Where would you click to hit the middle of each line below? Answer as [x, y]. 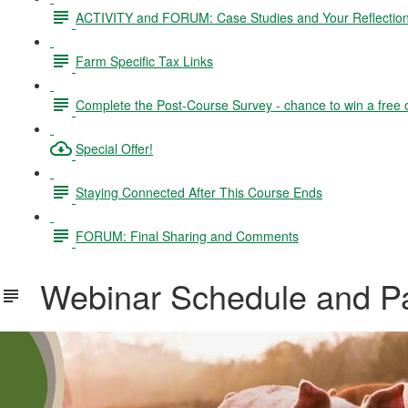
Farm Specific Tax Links [144, 61]
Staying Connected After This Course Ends [199, 192]
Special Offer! [114, 148]
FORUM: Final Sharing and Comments [187, 235]
